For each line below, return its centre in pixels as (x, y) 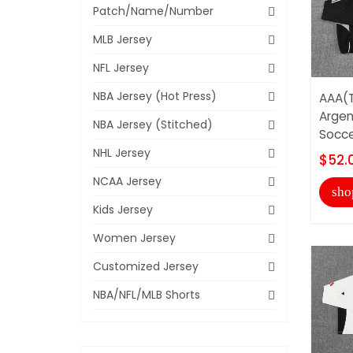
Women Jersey (134, 238)
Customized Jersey (146, 266)
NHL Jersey (122, 152)
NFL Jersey (121, 67)
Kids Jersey (123, 209)
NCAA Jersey (127, 181)
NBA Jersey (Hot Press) (155, 96)
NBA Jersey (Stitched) (153, 124)
